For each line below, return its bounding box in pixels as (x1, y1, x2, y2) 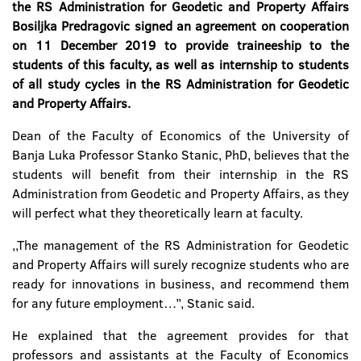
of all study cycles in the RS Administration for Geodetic (12, 75, 349, 93)
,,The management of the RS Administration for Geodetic (12, 236, 349, 254)
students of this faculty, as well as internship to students (12, 56, 349, 73)
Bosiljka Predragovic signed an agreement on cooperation (12, 17, 349, 35)
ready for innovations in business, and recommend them (12, 275, 349, 293)
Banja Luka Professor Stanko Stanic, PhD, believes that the (12, 146, 349, 164)
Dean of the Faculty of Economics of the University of (12, 127, 349, 144)
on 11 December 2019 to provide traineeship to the (12, 36, 349, 54)
